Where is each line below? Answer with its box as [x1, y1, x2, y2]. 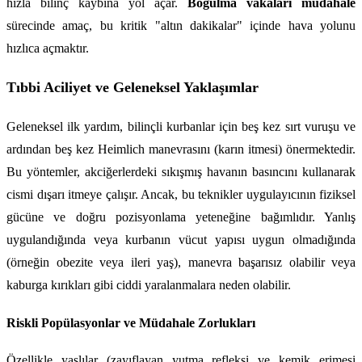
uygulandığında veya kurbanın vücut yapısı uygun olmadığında [6, 232, 356, 246]
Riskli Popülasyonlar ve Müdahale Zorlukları [6, 315, 255, 330]
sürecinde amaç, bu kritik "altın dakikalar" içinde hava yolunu [6, 18, 356, 32]
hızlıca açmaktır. [6, 40, 89, 55]
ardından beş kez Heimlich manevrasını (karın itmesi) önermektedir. [6, 141, 356, 156]
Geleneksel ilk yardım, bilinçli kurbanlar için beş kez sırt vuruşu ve [6, 119, 356, 133]
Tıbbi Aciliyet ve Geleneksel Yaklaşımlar [6, 79, 259, 96]
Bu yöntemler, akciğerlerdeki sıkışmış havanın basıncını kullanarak [6, 164, 356, 179]
